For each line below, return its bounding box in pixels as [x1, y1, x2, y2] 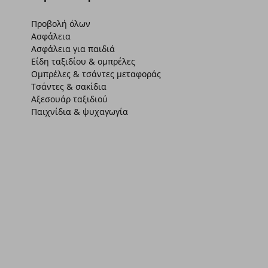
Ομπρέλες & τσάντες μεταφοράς [31, 68, 162, 80]
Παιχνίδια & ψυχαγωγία [31, 106, 129, 118]
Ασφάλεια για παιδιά [31, 43, 115, 55]
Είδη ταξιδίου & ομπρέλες [31, 56, 136, 68]
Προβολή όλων [31, 18, 91, 30]
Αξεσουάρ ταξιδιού [31, 93, 108, 105]
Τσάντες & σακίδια [31, 81, 107, 93]
